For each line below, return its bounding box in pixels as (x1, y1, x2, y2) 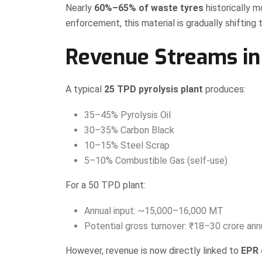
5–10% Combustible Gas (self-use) (84, 154, 227, 166)
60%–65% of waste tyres (94, 2, 204, 13)
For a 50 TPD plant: (65, 179, 146, 191)
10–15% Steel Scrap (84, 139, 170, 151)
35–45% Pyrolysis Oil (84, 109, 171, 120)
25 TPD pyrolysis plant (104, 83, 203, 95)
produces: (203, 83, 246, 95)
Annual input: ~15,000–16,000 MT (84, 205, 223, 216)
